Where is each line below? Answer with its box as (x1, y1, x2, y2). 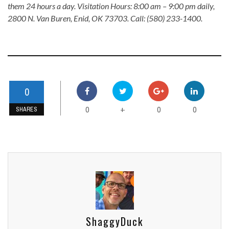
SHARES (16, 105, 37, 114)
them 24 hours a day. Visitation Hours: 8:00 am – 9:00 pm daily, (8, 1, 215, 11)
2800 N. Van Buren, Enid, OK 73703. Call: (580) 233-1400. (8, 13, 202, 24)
